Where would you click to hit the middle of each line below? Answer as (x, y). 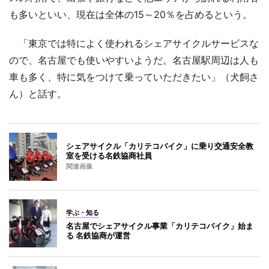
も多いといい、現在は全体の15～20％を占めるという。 (131, 14)
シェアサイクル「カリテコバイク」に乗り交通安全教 (160, 146)
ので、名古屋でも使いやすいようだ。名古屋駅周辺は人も (134, 60)
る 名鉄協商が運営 (98, 235)
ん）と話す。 (38, 93)
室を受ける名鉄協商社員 (109, 155)
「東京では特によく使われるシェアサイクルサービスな (134, 43)
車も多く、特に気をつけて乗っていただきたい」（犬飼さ (134, 77)
